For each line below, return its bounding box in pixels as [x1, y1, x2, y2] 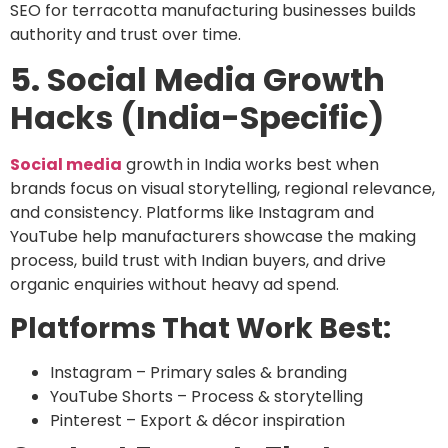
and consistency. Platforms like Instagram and [10, 201, 374, 225]
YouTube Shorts [50, 384, 173, 408]
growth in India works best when [122, 153, 379, 177]
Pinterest [50, 408, 122, 432]
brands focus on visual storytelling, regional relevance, [10, 177, 435, 201]
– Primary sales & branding [132, 360, 347, 384]
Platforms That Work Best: [10, 308, 391, 348]
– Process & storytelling [173, 384, 363, 408]
